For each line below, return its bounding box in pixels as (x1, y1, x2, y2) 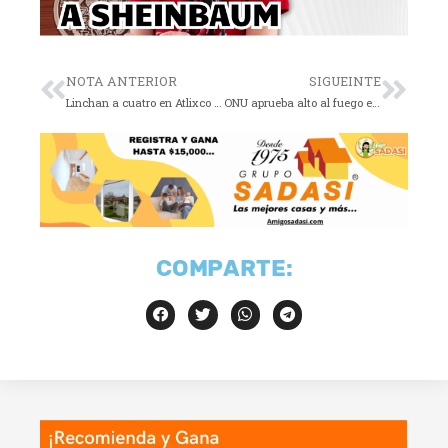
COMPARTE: (155, 254, 293, 283)
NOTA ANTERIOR (66, 72, 177, 89)
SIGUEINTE (309, 72, 381, 89)
